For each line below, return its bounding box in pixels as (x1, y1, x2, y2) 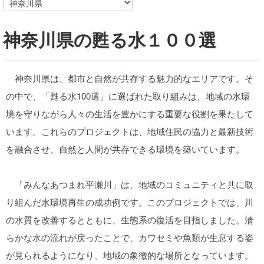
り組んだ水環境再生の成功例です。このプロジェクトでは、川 (6, 196, 253, 208)
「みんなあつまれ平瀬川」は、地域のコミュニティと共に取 (6, 178, 253, 190)
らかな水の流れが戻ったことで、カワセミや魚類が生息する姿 (6, 231, 253, 243)
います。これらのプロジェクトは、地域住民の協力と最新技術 (6, 125, 253, 137)
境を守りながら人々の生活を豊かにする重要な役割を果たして (6, 107, 253, 120)
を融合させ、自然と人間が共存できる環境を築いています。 (6, 143, 245, 155)
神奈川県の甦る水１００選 (3, 27, 216, 52)
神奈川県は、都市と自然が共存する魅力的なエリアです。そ (6, 72, 253, 84)
